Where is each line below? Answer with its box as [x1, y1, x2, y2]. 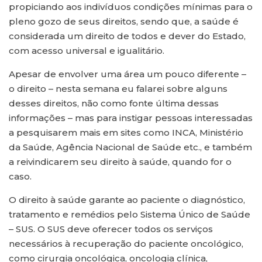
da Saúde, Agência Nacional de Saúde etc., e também [9, 142, 252, 153]
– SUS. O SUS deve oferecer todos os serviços [9, 223, 213, 235]
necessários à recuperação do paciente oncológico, [9, 238, 243, 250]
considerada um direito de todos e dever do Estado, [9, 30, 246, 42]
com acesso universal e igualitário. [9, 45, 164, 57]
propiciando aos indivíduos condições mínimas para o [9, 1, 253, 13]
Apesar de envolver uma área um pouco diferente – [9, 68, 246, 80]
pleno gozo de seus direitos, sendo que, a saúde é [9, 16, 239, 27]
